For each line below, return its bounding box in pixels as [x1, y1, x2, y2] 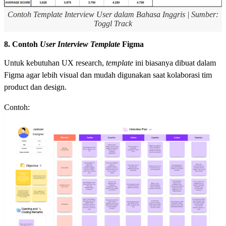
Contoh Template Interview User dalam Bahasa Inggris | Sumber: [8, 10, 218, 19]
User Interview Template [40, 40, 120, 49]
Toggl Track [94, 19, 132, 28]
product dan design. [4, 83, 67, 92]
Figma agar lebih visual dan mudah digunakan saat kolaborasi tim [4, 71, 212, 80]
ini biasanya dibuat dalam [135, 59, 216, 68]
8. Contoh [4, 40, 40, 49]
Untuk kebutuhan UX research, [4, 59, 106, 68]
